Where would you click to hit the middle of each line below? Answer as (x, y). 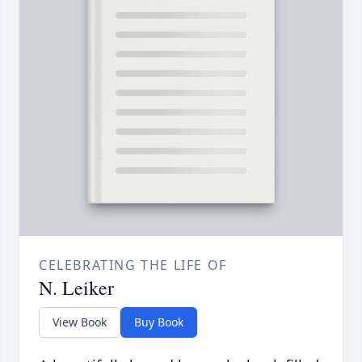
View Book (80, 322)
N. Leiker (76, 288)
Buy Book (159, 322)
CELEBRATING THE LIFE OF (133, 265)
